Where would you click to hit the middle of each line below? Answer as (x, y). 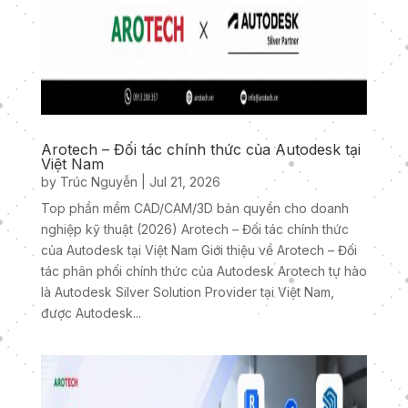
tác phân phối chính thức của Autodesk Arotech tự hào (204, 271)
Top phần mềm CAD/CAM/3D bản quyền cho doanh (194, 209)
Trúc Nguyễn (98, 182)
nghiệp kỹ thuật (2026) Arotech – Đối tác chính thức (194, 229)
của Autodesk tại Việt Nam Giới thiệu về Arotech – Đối (199, 250)
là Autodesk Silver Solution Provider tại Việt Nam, (187, 292)
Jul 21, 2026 (184, 182)
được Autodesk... (91, 313)
